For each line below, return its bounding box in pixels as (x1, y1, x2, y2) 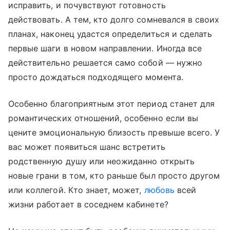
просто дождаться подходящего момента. (8, 72, 183, 83)
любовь (144, 185, 175, 196)
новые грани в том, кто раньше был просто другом (8, 170, 220, 181)
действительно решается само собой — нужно (8, 57, 202, 68)
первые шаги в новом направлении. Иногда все (8, 43, 202, 54)
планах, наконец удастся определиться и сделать (8, 29, 213, 40)
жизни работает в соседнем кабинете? (8, 199, 168, 210)
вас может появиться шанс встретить (8, 142, 165, 152)
